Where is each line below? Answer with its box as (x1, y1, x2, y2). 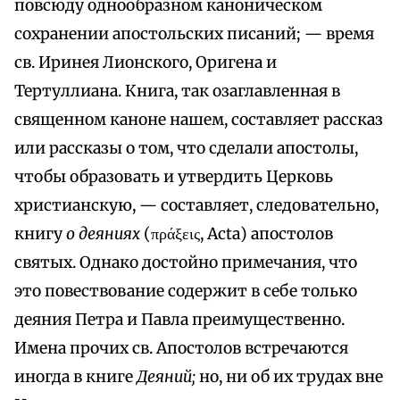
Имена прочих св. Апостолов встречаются (14, 338, 348, 359)
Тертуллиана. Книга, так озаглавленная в (14, 81, 340, 102)
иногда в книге (14, 367, 137, 387)
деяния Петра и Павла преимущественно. (14, 310, 345, 330)
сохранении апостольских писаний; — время (14, 24, 374, 45)
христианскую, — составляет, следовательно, (14, 196, 379, 216)
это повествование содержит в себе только (14, 281, 357, 302)
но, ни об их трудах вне (199, 367, 383, 387)
